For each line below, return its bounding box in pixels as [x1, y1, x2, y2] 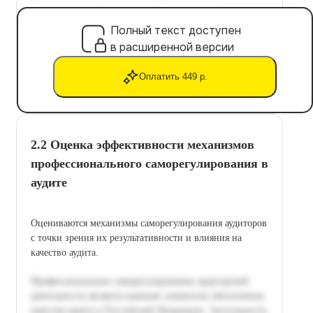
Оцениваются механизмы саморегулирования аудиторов [31, 217, 267, 228]
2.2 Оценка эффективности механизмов [31, 137, 254, 152]
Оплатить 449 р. [139, 71, 208, 82]
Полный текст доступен [110, 22, 241, 38]
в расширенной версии [110, 39, 234, 54]
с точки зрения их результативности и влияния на [31, 232, 242, 243]
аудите [31, 175, 67, 189]
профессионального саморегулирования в [31, 156, 268, 170]
